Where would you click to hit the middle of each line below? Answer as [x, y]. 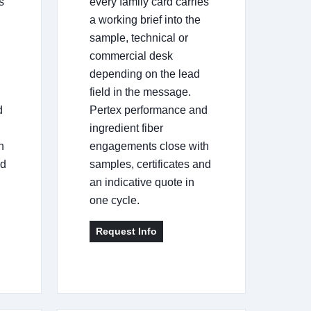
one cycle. [114, 200]
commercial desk [131, 56]
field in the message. [140, 92]
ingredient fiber [126, 128]
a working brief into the [145, 19]
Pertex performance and [148, 110]
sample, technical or [138, 37]
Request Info [126, 231]
